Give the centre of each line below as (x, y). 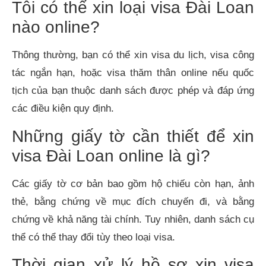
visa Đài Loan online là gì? (111, 156)
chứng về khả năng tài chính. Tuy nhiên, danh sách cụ (133, 219)
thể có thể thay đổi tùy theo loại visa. (94, 237)
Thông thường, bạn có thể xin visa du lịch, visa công (133, 55)
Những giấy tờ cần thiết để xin (133, 136)
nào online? (56, 27)
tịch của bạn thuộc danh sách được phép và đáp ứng (133, 91)
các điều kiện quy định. (63, 109)
